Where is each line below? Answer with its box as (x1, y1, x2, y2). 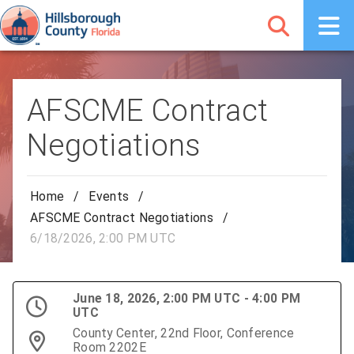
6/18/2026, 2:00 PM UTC (30, 231, 176, 247)
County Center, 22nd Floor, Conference (73, 326, 295, 341)
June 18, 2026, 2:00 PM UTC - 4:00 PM (73, 291, 301, 307)
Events (88, 189, 130, 205)
